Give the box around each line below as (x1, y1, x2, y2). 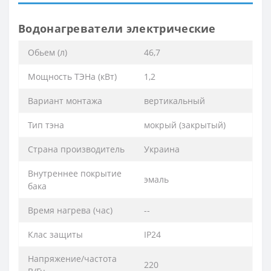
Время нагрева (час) (28, 204, 113, 216)
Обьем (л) (28, 46, 67, 58)
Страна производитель (28, 143, 125, 155)
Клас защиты (28, 228, 83, 240)
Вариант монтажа (28, 94, 102, 106)
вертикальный (144, 94, 205, 106)
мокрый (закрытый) (144, 119, 226, 131)
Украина (144, 143, 180, 155)
